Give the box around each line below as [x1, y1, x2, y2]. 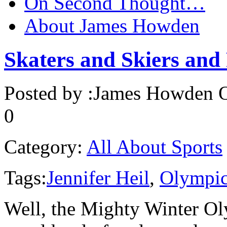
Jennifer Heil [47, 167, 149, 189]
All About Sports [87, 136, 222, 158]
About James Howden [24, 14, 200, 36]
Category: [4, 136, 83, 158]
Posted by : [4, 82, 93, 104]
